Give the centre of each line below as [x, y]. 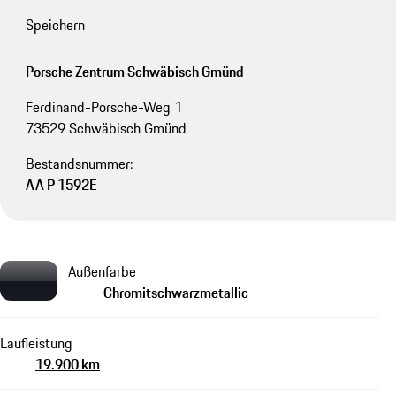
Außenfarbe [102, 271]
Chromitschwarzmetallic [176, 292]
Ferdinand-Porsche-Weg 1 [103, 107]
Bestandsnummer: [79, 164]
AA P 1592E [61, 185]
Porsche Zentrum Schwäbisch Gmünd [134, 72]
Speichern [55, 25]
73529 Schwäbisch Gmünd [106, 129]
